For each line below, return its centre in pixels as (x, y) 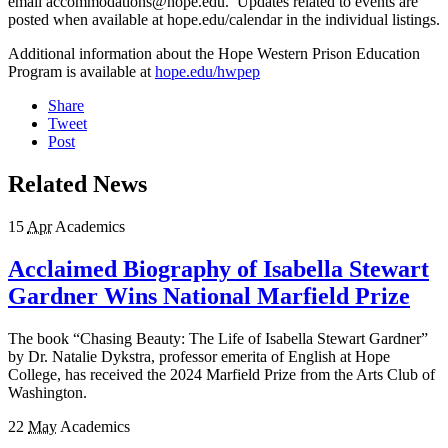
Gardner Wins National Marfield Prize (209, 296)
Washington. (47, 392)
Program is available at (81, 72)
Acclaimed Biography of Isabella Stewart (218, 269)
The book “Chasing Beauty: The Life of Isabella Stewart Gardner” (218, 338)
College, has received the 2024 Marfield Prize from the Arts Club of (221, 374)
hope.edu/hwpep (207, 72)
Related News (77, 184)
